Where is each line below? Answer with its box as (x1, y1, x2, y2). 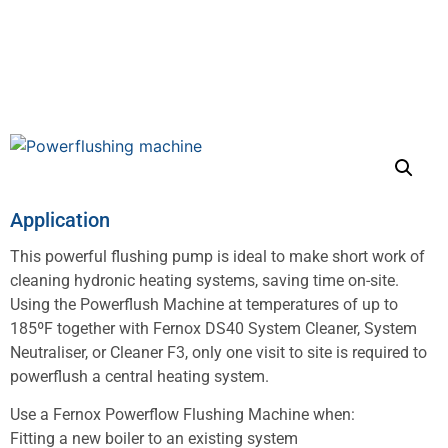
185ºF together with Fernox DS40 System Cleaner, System (10, 318, 417, 338)
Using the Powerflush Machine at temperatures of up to (10, 294, 398, 314)
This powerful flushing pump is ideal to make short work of (10, 246, 425, 266)
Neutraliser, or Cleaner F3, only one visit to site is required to (10, 342, 427, 362)
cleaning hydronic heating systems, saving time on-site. (10, 270, 399, 290)
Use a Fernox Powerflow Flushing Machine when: (10, 404, 355, 424)
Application (10, 207, 110, 232)
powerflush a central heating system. (10, 366, 269, 386)
